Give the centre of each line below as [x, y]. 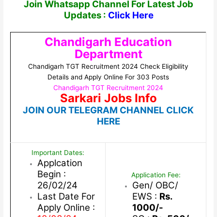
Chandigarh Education [108, 42]
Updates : [86, 15]
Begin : [51, 174]
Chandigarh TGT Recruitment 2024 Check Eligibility [108, 67]
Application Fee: [156, 175]
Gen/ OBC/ [155, 186]
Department [108, 54]
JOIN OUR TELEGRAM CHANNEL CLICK [108, 110]
